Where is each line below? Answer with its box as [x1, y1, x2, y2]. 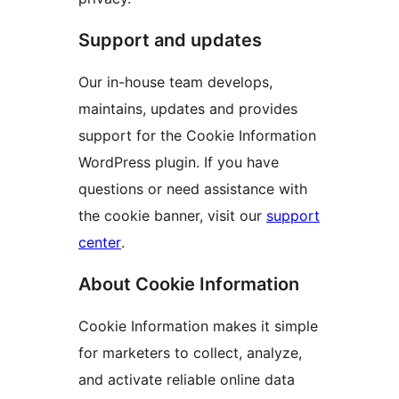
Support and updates [78, 29, 262, 52]
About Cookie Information [78, 273, 299, 296]
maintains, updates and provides [78, 100, 297, 118]
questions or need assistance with [78, 180, 307, 199]
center [78, 233, 121, 252]
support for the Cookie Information [78, 126, 316, 145]
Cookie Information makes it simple [78, 317, 318, 336]
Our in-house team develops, [78, 73, 273, 92]
